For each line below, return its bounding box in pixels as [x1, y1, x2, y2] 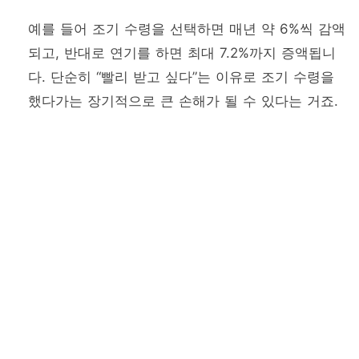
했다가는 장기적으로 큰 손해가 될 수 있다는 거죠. [28, 93, 338, 110]
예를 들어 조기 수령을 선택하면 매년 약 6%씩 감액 [28, 21, 345, 38]
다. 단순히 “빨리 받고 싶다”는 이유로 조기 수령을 [28, 69, 334, 86]
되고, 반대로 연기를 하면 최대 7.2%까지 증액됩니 [28, 45, 336, 62]
